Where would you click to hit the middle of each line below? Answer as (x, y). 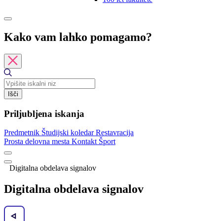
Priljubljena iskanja (44, 113)
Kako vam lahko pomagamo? (78, 37)
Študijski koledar (69, 133)
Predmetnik (23, 133)
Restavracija (115, 133)
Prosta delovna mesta (38, 142)
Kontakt (85, 142)
